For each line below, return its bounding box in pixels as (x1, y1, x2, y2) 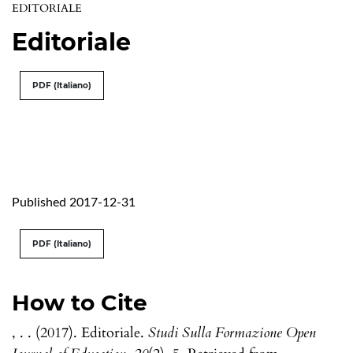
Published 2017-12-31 (12, 195, 136, 209)
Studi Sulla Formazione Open (148, 322, 316, 343)
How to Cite (12, 288, 147, 316)
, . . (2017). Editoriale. (12, 322, 148, 343)
